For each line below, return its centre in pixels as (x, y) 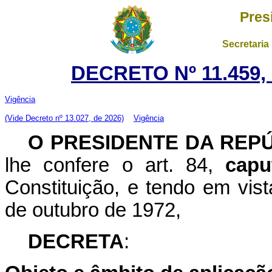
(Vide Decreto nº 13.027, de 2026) (64, 118)
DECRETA (76, 242)
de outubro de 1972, (93, 210)
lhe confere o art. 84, (115, 165)
